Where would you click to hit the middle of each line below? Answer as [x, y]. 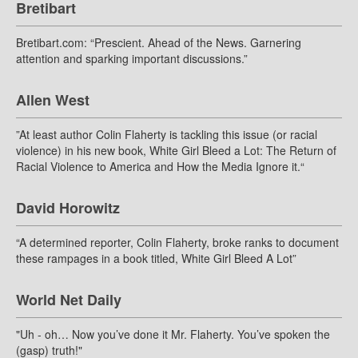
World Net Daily [69, 300]
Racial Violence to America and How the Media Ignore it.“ [160, 167]
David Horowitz [68, 208]
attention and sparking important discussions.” [132, 59]
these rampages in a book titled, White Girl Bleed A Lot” [156, 259]
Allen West [53, 100]
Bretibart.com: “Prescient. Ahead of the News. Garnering [159, 43]
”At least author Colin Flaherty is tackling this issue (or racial [167, 135]
